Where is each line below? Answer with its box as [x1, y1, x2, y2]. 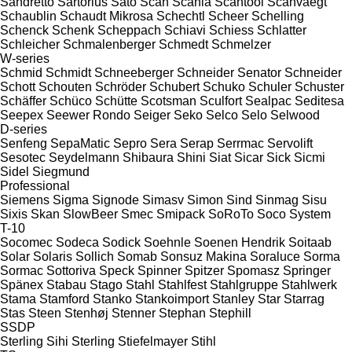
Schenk [52, 23, 94, 37]
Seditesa [295, 93, 344, 108]
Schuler [248, 79, 291, 93]
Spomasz [227, 263, 280, 277]
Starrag [284, 291, 324, 306]
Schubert [149, 79, 200, 93]
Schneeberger [94, 65, 174, 79]
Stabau [46, 277, 86, 291]
